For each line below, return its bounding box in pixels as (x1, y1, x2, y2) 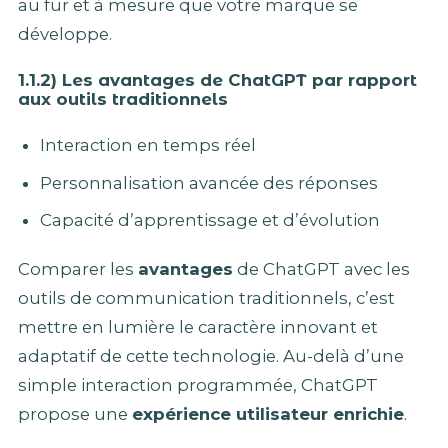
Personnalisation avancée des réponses (39, 172, 378, 193)
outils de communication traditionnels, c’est (18, 288, 395, 309)
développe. (18, 23, 112, 44)
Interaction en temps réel (39, 135, 256, 156)
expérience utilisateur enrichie (132, 404, 404, 425)
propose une (18, 404, 132, 425)
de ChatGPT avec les (233, 259, 410, 280)
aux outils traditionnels (18, 88, 228, 109)
